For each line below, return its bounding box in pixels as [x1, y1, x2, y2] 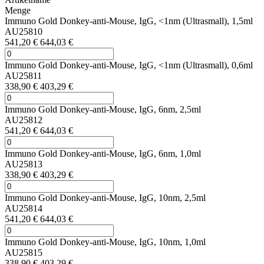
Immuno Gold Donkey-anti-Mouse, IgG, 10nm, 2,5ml [5, 192, 206, 203]
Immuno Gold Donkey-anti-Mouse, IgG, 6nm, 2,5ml [5, 104, 201, 114]
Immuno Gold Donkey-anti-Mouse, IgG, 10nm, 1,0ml [5, 236, 206, 247]
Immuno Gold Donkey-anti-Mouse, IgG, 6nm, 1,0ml [5, 148, 201, 159]
